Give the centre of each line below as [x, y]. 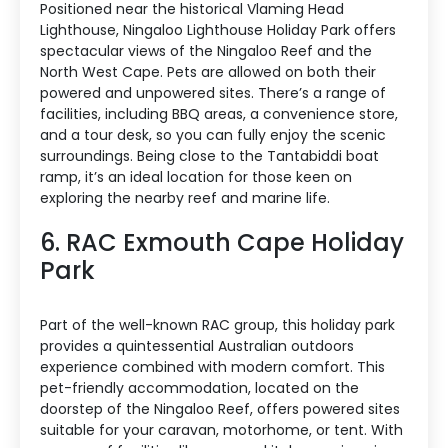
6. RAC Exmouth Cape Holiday [222, 242]
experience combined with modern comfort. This [212, 366]
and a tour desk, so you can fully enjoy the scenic [213, 134]
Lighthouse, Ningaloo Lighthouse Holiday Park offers [218, 29]
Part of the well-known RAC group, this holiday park [217, 324]
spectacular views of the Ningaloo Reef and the [206, 50]
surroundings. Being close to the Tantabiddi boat [209, 155]
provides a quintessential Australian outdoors [197, 345]
